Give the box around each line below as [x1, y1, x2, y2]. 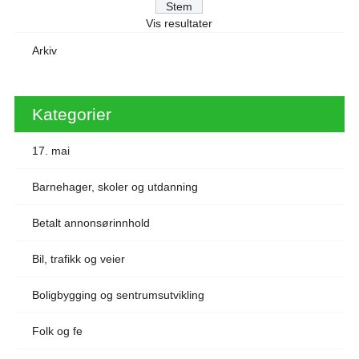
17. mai [31, 143, 70, 157]
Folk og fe [31, 324, 83, 337]
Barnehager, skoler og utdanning [31, 179, 198, 193]
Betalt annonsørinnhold [31, 216, 150, 229]
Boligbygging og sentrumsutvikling [31, 288, 204, 301]
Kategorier [31, 104, 111, 123]
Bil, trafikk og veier [31, 252, 125, 265]
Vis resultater [146, 16, 213, 30]
